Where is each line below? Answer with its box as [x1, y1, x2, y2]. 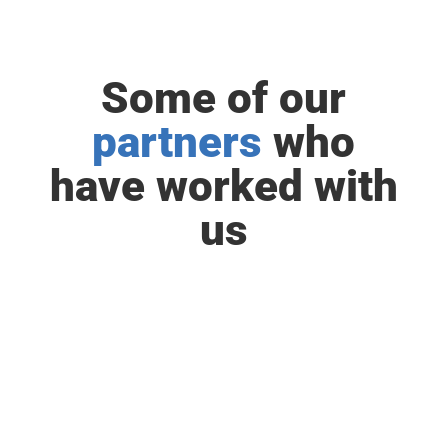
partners [92, 116, 274, 169]
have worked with [49, 160, 398, 213]
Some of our [101, 72, 347, 125]
